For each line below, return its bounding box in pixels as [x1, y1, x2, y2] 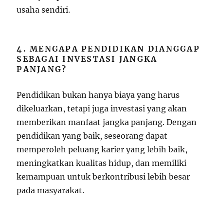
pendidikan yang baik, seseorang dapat [17, 131, 168, 141]
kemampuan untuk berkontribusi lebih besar [17, 172, 190, 182]
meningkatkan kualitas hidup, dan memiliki [17, 158, 187, 168]
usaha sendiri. [17, 5, 71, 15]
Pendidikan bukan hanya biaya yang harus [17, 90, 180, 100]
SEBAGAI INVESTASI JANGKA [17, 54, 158, 64]
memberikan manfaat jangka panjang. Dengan [17, 117, 197, 127]
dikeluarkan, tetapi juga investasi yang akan [17, 104, 187, 114]
